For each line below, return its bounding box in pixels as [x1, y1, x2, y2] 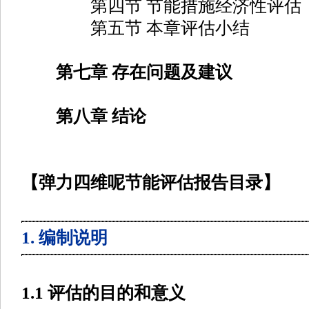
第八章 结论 [56, 107, 146, 126]
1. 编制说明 [21, 228, 108, 247]
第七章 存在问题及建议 [56, 63, 232, 81]
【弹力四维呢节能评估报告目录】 [21, 173, 280, 192]
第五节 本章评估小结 [21, 19, 250, 37]
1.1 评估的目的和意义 [21, 283, 186, 302]
